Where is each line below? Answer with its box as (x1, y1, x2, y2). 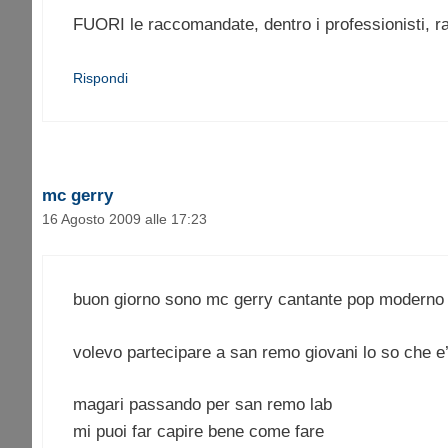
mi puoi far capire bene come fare (73, 422, 324, 442)
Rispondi (73, 69, 128, 86)
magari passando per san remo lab (73, 395, 332, 415)
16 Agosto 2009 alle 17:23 (42, 210, 207, 227)
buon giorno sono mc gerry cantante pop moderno (73, 290, 444, 310)
